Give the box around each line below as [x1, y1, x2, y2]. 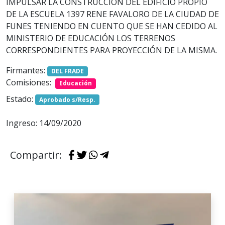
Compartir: [10, 148, 64, 162]
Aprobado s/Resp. [39, 95, 95, 104]
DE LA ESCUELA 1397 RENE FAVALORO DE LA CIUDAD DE [6, 9, 219, 20]
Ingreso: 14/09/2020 [6, 117, 81, 129]
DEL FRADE [51, 67, 84, 76]
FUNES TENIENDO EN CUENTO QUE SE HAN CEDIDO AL [6, 21, 217, 32]
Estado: [6, 93, 35, 104]
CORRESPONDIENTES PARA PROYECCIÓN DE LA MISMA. [6, 45, 217, 56]
